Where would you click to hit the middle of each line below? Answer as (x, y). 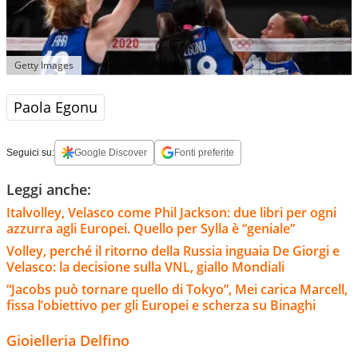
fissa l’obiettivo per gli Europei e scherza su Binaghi (161, 305)
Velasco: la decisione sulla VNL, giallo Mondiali (145, 267)
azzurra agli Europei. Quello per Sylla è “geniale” (151, 228)
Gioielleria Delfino (68, 340)
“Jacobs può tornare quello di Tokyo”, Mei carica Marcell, (177, 289)
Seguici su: (30, 152)
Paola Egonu (56, 107)
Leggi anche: (49, 189)
